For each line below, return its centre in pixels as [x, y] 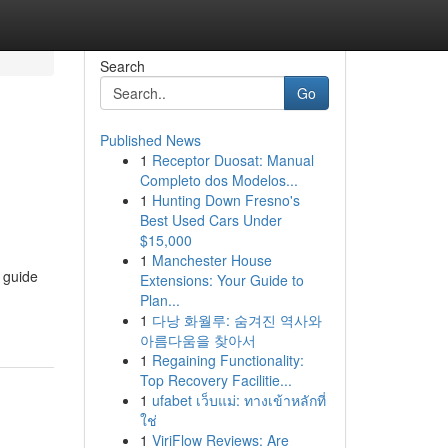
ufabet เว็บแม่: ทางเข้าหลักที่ [238, 400]
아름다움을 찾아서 [197, 340]
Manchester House [211, 260]
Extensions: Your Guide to [221, 280]
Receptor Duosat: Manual [232, 160]
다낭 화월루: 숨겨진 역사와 [236, 320]
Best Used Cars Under [210, 220]
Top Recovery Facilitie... [215, 380]
